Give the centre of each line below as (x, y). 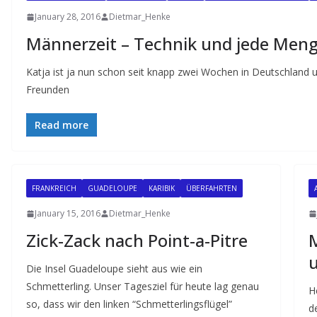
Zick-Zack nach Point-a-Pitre (137, 240)
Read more (62, 125)
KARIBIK (162, 188)
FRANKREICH (54, 188)
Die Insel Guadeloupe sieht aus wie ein (114, 269)
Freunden (48, 90)
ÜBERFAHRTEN (212, 188)
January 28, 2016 (68, 17)
